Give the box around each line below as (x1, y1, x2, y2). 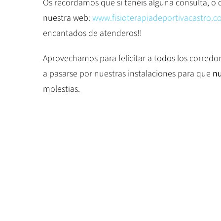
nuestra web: (43, 11, 92, 24)
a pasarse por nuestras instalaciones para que (43, 67, 213, 80)
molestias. (43, 82, 80, 95)
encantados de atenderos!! (43, 27, 142, 39)
